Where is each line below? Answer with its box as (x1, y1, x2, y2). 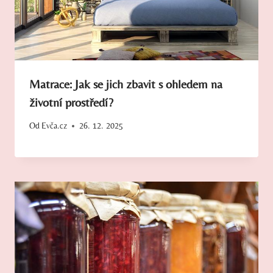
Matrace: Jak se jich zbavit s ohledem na (29, 76, 222, 91)
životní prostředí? (29, 94, 113, 109)
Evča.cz (41, 121, 68, 131)
